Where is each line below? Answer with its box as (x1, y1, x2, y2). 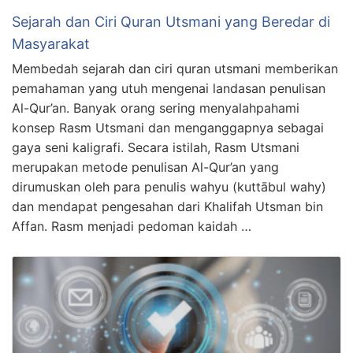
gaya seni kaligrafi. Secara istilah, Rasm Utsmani (12, 139, 299, 156)
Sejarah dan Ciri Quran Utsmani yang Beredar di (12, 13, 330, 31)
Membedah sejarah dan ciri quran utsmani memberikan (12, 61, 338, 77)
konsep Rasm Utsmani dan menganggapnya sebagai (12, 120, 324, 136)
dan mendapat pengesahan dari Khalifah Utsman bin (12, 199, 323, 215)
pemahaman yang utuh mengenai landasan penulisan (12, 80, 325, 97)
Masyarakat (12, 35, 90, 53)
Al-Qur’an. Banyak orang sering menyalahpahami (12, 100, 299, 117)
